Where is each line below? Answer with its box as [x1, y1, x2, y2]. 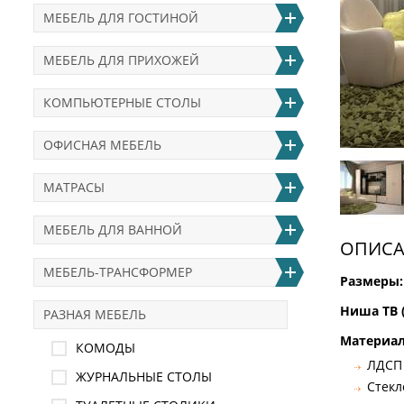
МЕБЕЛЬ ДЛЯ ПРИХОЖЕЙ [43, 51, 199, 69]
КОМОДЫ [76, 339, 135, 356]
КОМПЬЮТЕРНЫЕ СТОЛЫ [43, 94, 201, 111]
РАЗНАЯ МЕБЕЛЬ [43, 306, 146, 323]
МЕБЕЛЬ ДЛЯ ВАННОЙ [43, 221, 182, 238]
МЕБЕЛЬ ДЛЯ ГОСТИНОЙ [43, 9, 198, 26]
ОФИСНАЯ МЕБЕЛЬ [43, 136, 161, 153]
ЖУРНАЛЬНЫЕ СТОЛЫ [76, 368, 212, 385]
